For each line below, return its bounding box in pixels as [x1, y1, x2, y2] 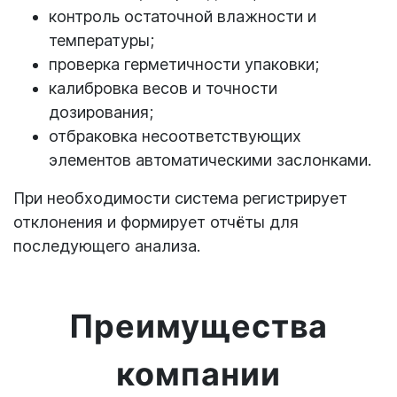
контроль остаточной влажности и [49, 7, 316, 27]
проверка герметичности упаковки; [49, 55, 319, 74]
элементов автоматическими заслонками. [49, 151, 371, 170]
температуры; [49, 31, 154, 51]
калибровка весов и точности [49, 79, 277, 98]
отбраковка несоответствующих [49, 127, 301, 146]
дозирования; [49, 103, 153, 122]
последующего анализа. [13, 237, 200, 256]
